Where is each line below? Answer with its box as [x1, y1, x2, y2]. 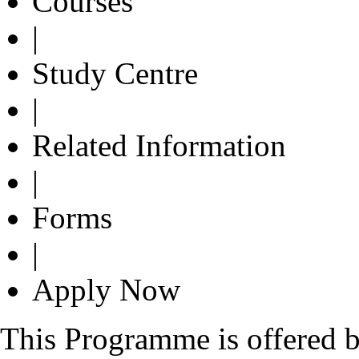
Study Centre [32, 55, 198, 91]
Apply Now [32, 272, 180, 307]
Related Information [32, 127, 286, 163]
